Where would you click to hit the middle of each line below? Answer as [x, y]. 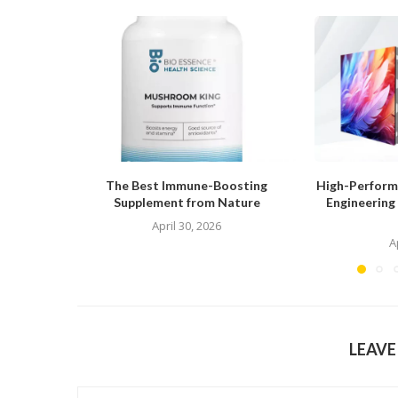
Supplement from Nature [187, 203]
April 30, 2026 [187, 226]
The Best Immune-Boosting [187, 186]
